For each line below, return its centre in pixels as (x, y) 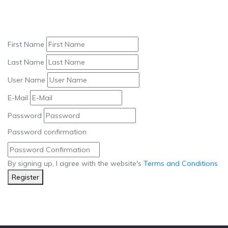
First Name (26, 44)
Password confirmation (47, 132)
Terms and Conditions (181, 163)
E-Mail (18, 98)
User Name (26, 80)
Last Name (26, 62)
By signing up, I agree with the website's (76, 163)
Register (25, 177)
